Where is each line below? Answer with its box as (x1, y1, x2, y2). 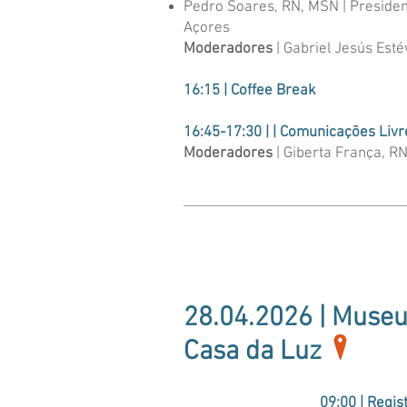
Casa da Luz (184, 335, 322, 369)
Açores (184, 19, 230, 37)
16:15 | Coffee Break (184, 82, 316, 100)
